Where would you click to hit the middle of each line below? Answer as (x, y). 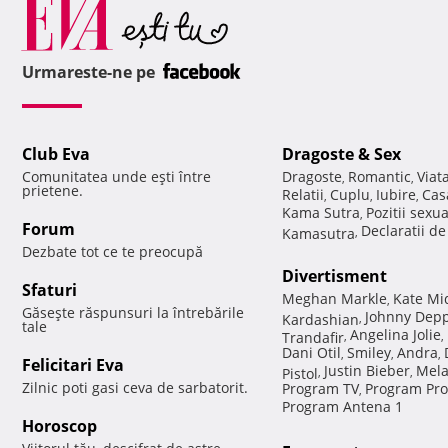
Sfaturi (49, 290)
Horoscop (59, 426)
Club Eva (56, 154)
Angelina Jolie (395, 335)
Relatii (303, 195)
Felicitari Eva (73, 365)
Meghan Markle (334, 299)
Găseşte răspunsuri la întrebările (133, 313)
